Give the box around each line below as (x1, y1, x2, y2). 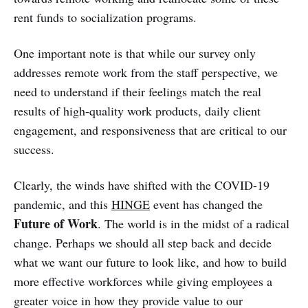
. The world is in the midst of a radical (98, 214, 289, 232)
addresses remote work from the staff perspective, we (14, 63, 278, 80)
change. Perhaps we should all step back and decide (14, 234, 272, 251)
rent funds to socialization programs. (14, 8, 197, 25)
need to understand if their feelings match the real (14, 82, 261, 100)
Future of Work (14, 214, 98, 232)
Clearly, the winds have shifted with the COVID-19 (14, 176, 269, 193)
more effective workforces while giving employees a (14, 272, 272, 289)
